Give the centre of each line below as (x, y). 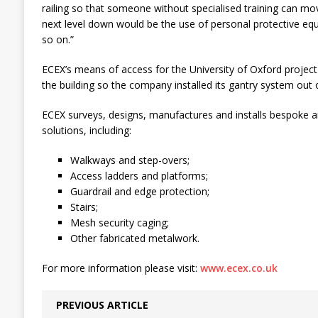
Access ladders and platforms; (139, 176)
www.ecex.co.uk (238, 268)
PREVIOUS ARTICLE (102, 305)
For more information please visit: (121, 268)
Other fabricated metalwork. (135, 238)
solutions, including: (86, 130)
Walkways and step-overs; (130, 160)
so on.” (57, 39)
